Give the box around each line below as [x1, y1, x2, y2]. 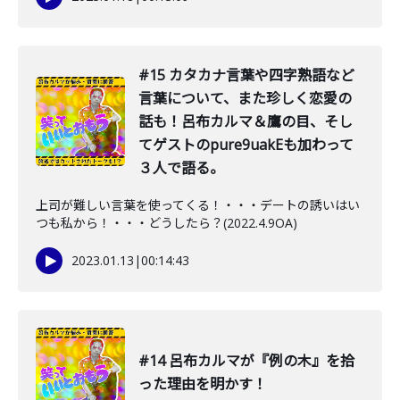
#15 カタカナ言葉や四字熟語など [138, 65, 354, 85]
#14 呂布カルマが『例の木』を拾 [138, 351, 354, 371]
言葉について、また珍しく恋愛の [138, 88, 352, 108]
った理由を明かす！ [138, 374, 267, 394]
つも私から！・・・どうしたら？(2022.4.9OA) [36, 214, 297, 231]
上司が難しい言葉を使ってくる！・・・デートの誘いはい [36, 196, 360, 213]
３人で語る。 [138, 158, 224, 178]
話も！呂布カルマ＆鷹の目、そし [138, 112, 353, 131]
